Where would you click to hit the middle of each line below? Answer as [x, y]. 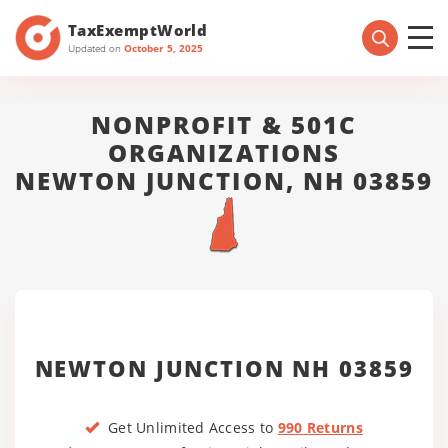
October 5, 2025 [163, 47]
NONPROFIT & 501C [224, 124]
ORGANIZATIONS [224, 152]
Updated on [96, 47]
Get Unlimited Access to [188, 427]
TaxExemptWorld [138, 29]
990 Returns [320, 427]
